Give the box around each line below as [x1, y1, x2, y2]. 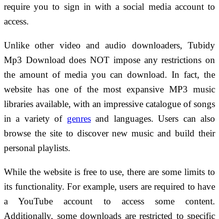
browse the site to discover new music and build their [4, 128, 215, 138]
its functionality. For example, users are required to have [4, 181, 215, 192]
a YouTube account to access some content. [4, 196, 215, 206]
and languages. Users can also [90, 113, 216, 124]
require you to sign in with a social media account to [4, 1, 215, 12]
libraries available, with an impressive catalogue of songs [4, 98, 215, 109]
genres [66, 113, 91, 124]
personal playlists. [4, 142, 70, 153]
